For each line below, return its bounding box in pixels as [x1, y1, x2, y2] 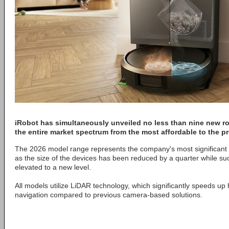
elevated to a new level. [15, 163, 91, 171]
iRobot [15, 119, 38, 127]
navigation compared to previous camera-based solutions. [15, 191, 202, 199]
